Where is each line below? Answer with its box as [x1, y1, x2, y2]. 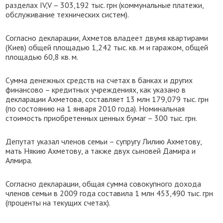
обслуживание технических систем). [5, 9, 129, 19]
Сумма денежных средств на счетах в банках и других [5, 75, 193, 85]
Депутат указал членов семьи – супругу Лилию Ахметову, [5, 136, 202, 146]
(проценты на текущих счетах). [5, 198, 111, 208]
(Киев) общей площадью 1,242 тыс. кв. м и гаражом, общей [5, 42, 209, 52]
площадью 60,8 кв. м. [5, 52, 79, 62]
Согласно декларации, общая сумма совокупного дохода [5, 179, 202, 189]
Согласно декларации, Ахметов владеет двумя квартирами [5, 33, 209, 43]
